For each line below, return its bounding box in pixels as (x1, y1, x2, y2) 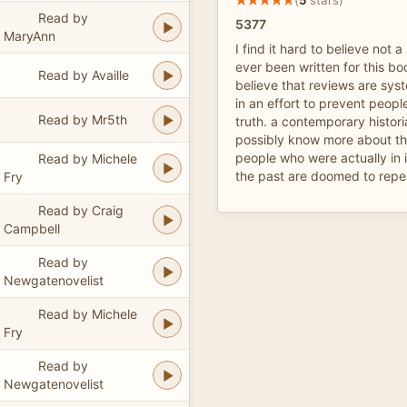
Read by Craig (37, 202, 124, 218)
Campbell (4, 220, 60, 236)
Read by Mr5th (37, 111, 127, 127)
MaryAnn (4, 27, 55, 44)
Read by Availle (37, 66, 129, 83)
